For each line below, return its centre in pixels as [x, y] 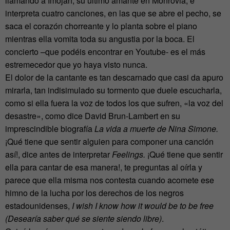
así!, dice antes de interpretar [59, 155]
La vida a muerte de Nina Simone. [156, 129]
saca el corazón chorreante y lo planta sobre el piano [101, 26]
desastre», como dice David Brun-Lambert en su [93, 116]
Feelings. [130, 155]
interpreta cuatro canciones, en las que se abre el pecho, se [113, 13]
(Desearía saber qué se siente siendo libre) [83, 219]
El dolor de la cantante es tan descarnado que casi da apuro [114, 78]
